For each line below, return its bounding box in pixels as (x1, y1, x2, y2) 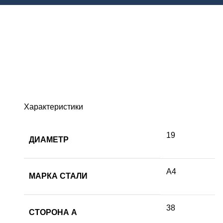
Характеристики (24, 102, 84, 111)
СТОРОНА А (29, 208, 78, 217)
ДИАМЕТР (29, 135, 69, 144)
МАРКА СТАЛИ (29, 171, 88, 180)
